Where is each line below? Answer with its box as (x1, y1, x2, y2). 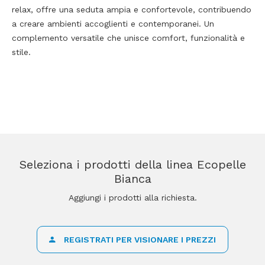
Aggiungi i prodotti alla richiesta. (68, 193, 197, 202)
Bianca (114, 172, 151, 186)
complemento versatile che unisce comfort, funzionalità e (12, 33, 245, 43)
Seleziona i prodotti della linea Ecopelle (19, 157, 246, 172)
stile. (12, 47, 31, 57)
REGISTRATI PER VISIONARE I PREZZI (62, 235, 216, 244)
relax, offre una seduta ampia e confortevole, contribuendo (12, 5, 251, 14)
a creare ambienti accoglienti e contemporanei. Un (12, 19, 214, 28)
